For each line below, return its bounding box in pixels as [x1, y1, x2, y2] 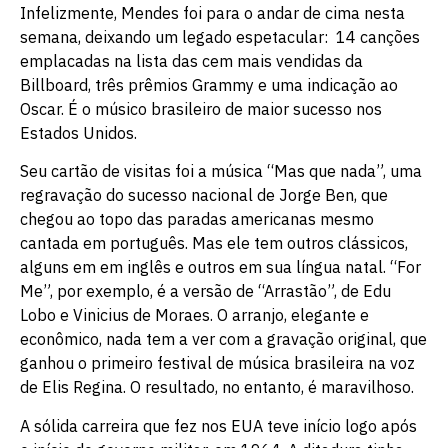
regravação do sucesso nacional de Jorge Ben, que [20, 185, 388, 206]
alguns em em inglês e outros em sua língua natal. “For [20, 257, 421, 278]
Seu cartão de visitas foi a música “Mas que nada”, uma [20, 161, 422, 182]
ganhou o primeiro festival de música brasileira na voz [20, 353, 415, 374]
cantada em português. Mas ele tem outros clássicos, [20, 233, 408, 254]
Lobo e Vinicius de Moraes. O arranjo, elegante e [20, 305, 369, 326]
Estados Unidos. [20, 122, 137, 143]
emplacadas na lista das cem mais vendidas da [20, 50, 363, 71]
